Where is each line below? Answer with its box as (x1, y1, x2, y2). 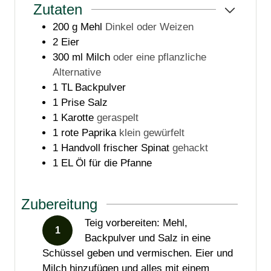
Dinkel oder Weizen (105, 21, 194, 33)
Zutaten (33, 1, 82, 18)
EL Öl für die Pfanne (61, 157, 152, 169)
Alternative (53, 67, 101, 79)
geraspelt (97, 112, 139, 124)
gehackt (172, 142, 208, 154)
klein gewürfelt (119, 127, 184, 139)
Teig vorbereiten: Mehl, (85, 217, 188, 229)
